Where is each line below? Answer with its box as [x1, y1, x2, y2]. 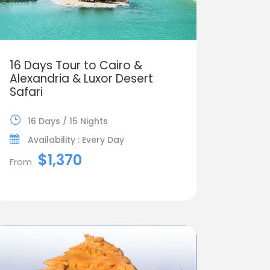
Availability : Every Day [27, 133, 124, 146]
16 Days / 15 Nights [27, 115, 108, 127]
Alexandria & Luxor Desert [9, 70, 153, 87]
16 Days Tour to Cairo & [9, 57, 142, 74]
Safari [9, 83, 43, 100]
